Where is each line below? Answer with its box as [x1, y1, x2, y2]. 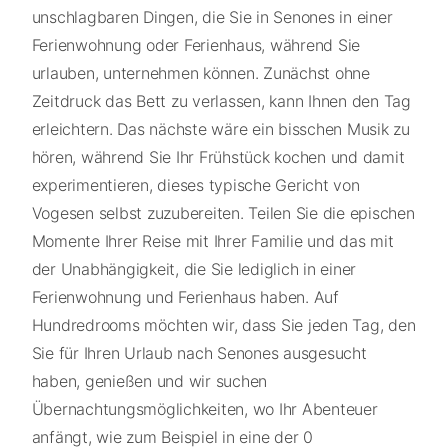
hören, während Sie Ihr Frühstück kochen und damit [31, 147, 405, 168]
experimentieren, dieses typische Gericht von [31, 175, 360, 196]
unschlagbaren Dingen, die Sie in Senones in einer [31, 7, 393, 28]
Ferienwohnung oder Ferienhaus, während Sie [31, 35, 360, 56]
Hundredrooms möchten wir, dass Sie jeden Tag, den [31, 315, 416, 336]
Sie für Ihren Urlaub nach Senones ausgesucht [31, 343, 367, 364]
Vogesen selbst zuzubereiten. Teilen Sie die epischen [31, 203, 415, 224]
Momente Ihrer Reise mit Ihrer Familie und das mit [31, 231, 394, 252]
